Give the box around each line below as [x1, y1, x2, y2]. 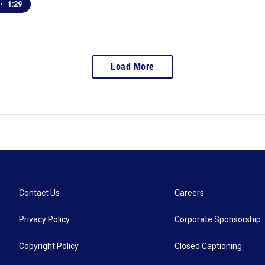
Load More [111, 60, 154, 72]
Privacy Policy [19, 214, 70, 224]
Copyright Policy [19, 241, 79, 251]
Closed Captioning [174, 241, 243, 251]
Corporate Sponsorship [174, 214, 261, 224]
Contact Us [19, 188, 60, 198]
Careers [174, 188, 205, 198]
